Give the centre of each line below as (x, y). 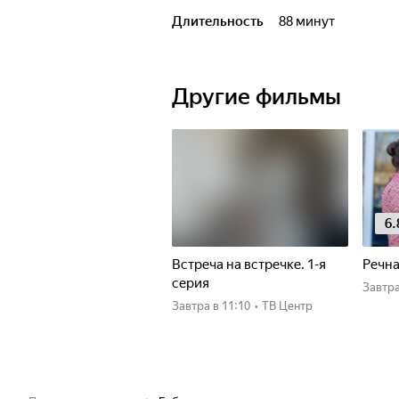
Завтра (195, 306)
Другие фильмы (256, 97)
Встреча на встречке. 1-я (249, 265)
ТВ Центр (287, 306)
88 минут (310, 21)
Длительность (218, 21)
